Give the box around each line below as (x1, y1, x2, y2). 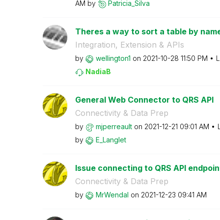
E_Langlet (95, 136, 126, 144)
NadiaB (85, 67, 111, 76)
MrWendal (95, 191, 129, 199)
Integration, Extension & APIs (75, 40, 184, 50)
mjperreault (95, 122, 132, 131)
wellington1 (95, 54, 131, 62)
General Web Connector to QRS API (75, 95, 214, 105)
